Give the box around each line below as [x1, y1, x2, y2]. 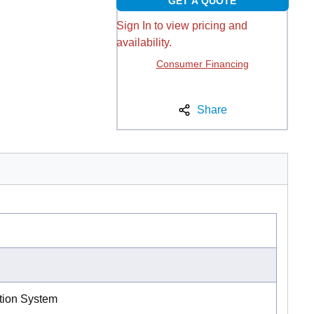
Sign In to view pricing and [116, 19, 247, 32]
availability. [116, 36, 172, 48]
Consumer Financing [156, 57, 249, 69]
